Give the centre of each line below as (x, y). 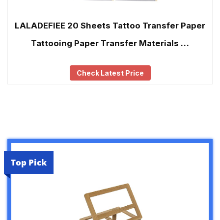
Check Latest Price (110, 73)
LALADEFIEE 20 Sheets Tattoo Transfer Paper (110, 26)
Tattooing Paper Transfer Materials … (110, 43)
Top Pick (29, 163)
